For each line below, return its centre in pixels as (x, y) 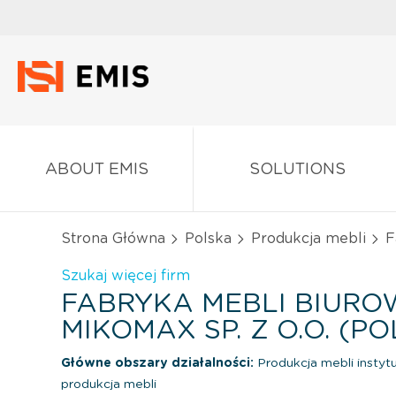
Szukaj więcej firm (126, 275)
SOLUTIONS (297, 169)
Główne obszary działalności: (157, 363)
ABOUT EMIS (96, 169)
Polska (208, 238)
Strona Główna (113, 238)
